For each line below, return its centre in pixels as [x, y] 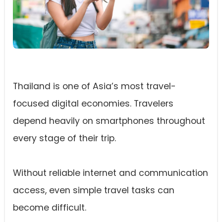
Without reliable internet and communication [111, 173]
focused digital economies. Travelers [93, 104]
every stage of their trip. [64, 138]
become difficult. [50, 208]
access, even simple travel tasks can [94, 190]
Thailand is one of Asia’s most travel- [94, 86]
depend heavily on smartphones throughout [109, 121]
